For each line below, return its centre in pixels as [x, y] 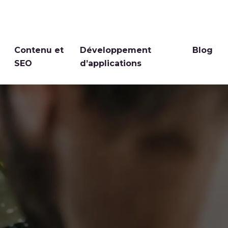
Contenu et [39, 50]
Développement [115, 50]
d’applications [110, 64]
